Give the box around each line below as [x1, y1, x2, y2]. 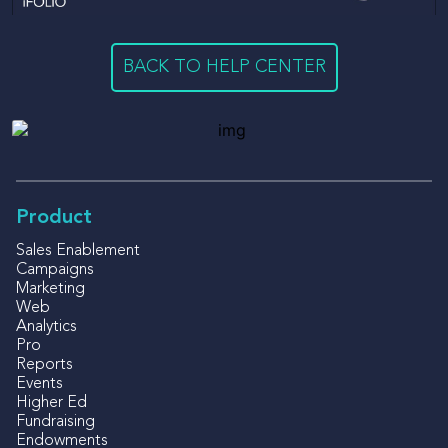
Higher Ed [16, 394, 87, 411]
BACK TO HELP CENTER [122, 57, 326, 76]
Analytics [16, 318, 77, 335]
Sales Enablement [16, 242, 140, 259]
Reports [16, 356, 73, 373]
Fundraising [16, 413, 95, 430]
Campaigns [16, 261, 94, 278]
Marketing [16, 280, 85, 297]
